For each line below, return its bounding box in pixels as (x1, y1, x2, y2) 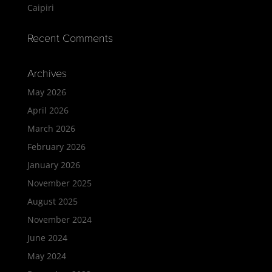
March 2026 (27, 123, 75, 135)
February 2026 (27, 141, 86, 153)
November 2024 (27, 214, 92, 226)
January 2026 (27, 159, 80, 171)
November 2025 (27, 177, 92, 189)
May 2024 (27, 250, 66, 262)
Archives (27, 67, 67, 81)
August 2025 (27, 195, 78, 208)
